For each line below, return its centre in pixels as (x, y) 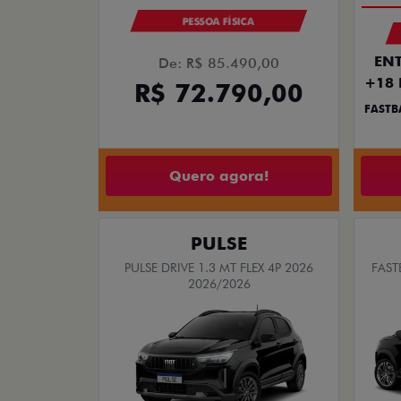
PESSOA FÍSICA (219, 22)
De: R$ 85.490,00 (219, 64)
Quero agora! (219, 175)
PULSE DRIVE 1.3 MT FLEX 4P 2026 (219, 268)
